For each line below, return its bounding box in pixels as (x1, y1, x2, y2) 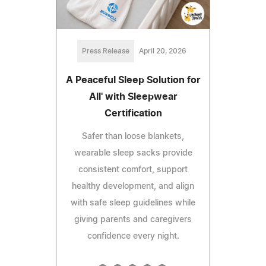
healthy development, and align (72, 182, 194, 191)
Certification (104, 108, 162, 118)
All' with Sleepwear (88, 91, 178, 102)
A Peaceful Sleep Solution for (65, 75, 201, 85)
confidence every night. (87, 232, 179, 240)
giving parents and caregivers (74, 215, 192, 224)
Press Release (82, 47, 129, 55)
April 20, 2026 (139, 47, 186, 55)
